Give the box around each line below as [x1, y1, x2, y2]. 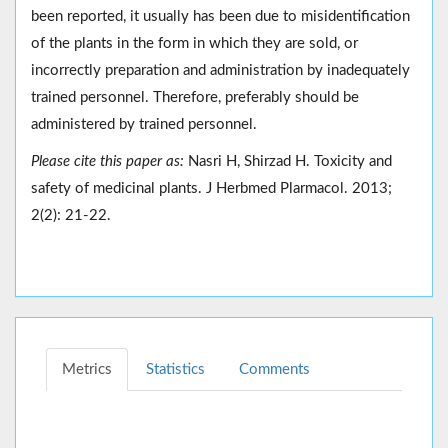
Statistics [146, 361, 205, 377]
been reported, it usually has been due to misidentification [31, 8, 410, 24]
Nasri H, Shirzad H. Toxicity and [188, 153, 392, 169]
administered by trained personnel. [31, 116, 257, 132]
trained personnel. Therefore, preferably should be [31, 89, 359, 105]
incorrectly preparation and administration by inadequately [31, 62, 410, 78]
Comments [239, 361, 310, 377]
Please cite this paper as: [31, 153, 188, 169]
